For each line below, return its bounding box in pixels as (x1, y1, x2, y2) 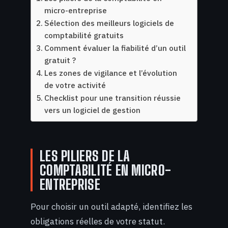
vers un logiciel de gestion (44, 105, 141, 116)
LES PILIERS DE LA (40, 147, 130, 165)
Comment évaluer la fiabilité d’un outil (44, 43, 186, 53)
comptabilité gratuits (44, 30, 124, 41)
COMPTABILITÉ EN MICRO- (40, 161, 172, 179)
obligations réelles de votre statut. (31, 215, 165, 227)
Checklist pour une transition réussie (44, 93, 181, 103)
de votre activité (44, 80, 106, 91)
